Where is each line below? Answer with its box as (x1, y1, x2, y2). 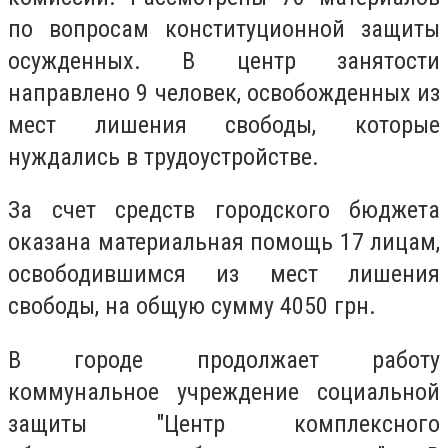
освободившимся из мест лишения (8, 260, 440, 289)
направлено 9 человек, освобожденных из (8, 78, 440, 107)
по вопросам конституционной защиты (8, 14, 440, 43)
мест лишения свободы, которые (8, 110, 440, 139)
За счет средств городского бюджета (8, 196, 440, 225)
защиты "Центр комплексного (8, 409, 440, 438)
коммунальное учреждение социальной (8, 377, 440, 406)
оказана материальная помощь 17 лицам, (8, 228, 440, 257)
